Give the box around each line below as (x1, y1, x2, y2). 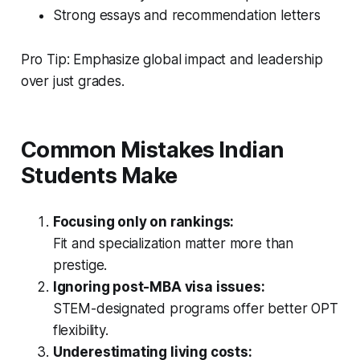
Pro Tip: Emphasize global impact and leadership (20, 51, 323, 68)
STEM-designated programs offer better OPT (52, 301, 338, 317)
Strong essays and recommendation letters (52, 7, 321, 24)
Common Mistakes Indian (20, 137, 284, 164)
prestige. (52, 257, 108, 274)
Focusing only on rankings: (52, 214, 235, 231)
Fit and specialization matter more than (52, 235, 294, 252)
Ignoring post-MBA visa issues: (52, 279, 265, 296)
